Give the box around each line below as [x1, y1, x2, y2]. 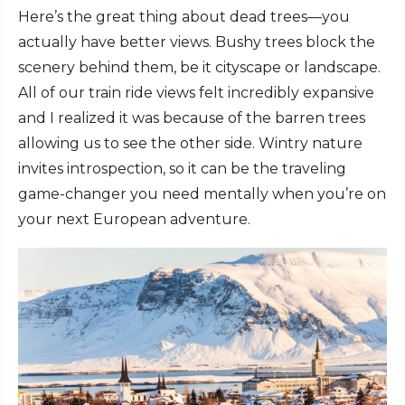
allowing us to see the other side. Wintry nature [18, 135, 363, 153]
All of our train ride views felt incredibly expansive [18, 84, 374, 102]
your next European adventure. [18, 211, 250, 229]
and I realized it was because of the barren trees [18, 109, 365, 127]
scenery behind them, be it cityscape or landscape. [18, 59, 381, 77]
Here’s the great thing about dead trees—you [18, 8, 350, 26]
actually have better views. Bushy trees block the [18, 33, 375, 52]
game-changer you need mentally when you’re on [18, 185, 386, 203]
